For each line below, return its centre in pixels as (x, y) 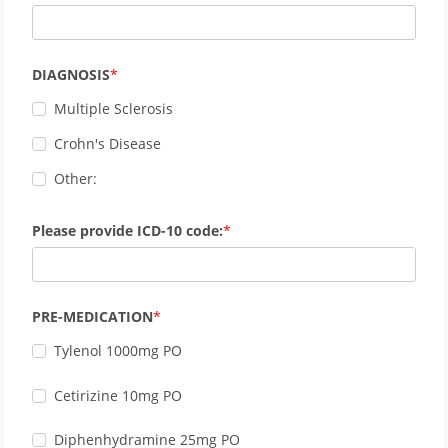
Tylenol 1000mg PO (118, 351)
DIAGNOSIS (71, 74)
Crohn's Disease (107, 144)
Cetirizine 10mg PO (118, 395)
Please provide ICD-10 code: (127, 231)
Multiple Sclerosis (113, 108)
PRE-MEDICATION (92, 317)
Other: (75, 179)
